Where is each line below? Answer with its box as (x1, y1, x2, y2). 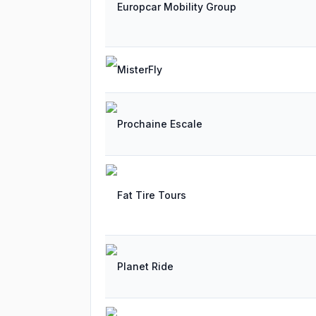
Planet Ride (117, 260, 174, 272)
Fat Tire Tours (117, 189, 186, 201)
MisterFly (117, 63, 162, 75)
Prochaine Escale (117, 118, 202, 130)
